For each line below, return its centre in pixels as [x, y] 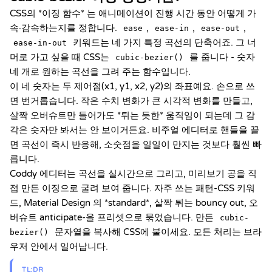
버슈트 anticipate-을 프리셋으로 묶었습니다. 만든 [113, 217]
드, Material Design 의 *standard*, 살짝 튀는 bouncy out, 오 [134, 203]
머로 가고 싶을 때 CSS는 [61, 57]
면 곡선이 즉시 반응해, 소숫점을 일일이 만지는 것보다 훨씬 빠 [136, 144]
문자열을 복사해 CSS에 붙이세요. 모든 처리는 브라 [157, 232]
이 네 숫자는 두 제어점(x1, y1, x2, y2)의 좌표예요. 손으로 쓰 [132, 86]
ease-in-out [40, 43]
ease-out [220, 28]
